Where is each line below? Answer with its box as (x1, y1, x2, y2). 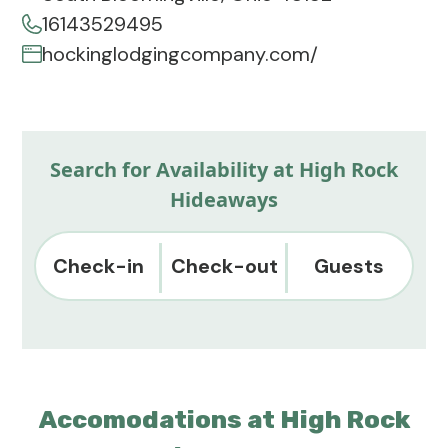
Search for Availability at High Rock (50, 156, 398, 183)
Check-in (53, 253, 145, 279)
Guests (314, 253, 385, 279)
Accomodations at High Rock (38, 405, 410, 434)
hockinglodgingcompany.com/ (42, 41, 319, 67)
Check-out (170, 253, 278, 279)
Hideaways (170, 186, 278, 213)
